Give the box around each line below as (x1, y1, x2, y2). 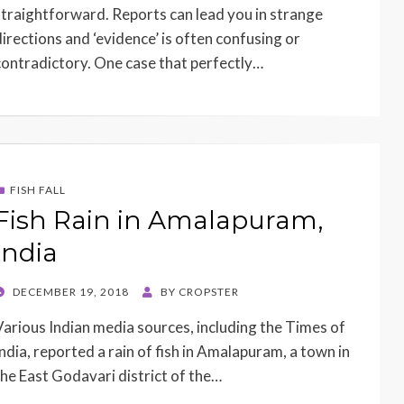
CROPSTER (179, 285, 239, 299)
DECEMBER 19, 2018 (13, 285, 129, 299)
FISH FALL (10, 183, 66, 197)
